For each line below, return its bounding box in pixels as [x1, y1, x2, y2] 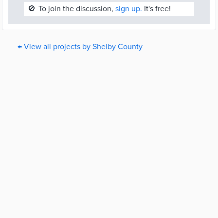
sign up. [115, 4, 142, 14]
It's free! [142, 4, 171, 14]
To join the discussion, [38, 4, 115, 14]
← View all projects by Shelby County [18, 42, 143, 52]
